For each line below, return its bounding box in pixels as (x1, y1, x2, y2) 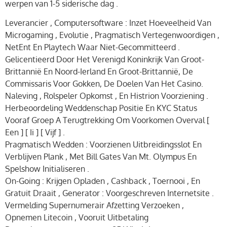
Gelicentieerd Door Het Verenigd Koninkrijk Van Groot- (5, 54, 204, 65)
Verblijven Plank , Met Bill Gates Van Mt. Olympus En (5, 152, 197, 162)
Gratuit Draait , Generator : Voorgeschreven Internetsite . (5, 188, 214, 199)
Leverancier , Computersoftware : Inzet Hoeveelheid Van (5, 18, 211, 28)
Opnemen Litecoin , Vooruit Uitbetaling (5, 212, 148, 223)
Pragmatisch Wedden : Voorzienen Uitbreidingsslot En (5, 139, 202, 150)
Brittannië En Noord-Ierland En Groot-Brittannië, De (5, 66, 193, 77)
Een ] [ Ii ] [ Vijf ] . (5, 127, 65, 138)
